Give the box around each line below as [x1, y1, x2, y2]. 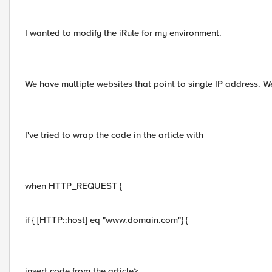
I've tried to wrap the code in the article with [25, 129, 203, 140]
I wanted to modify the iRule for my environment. [25, 27, 222, 38]
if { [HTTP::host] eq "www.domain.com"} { [25, 214, 188, 225]
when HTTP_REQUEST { [25, 180, 122, 191]
